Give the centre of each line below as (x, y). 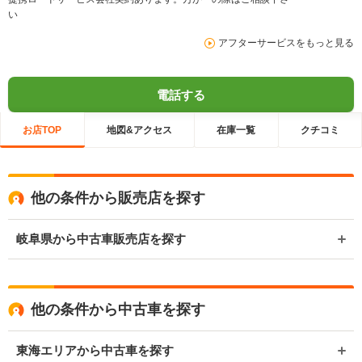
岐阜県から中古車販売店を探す (101, 239)
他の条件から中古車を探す (118, 310)
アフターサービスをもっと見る (286, 43)
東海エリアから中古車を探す (95, 351)
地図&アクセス (139, 130)
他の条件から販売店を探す (118, 198)
